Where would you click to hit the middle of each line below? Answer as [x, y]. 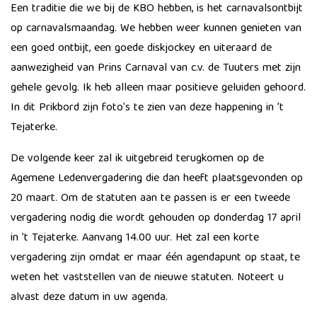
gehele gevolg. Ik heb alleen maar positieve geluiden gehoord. [158, 88]
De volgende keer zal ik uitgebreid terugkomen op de [137, 159]
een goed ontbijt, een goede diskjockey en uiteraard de [141, 49]
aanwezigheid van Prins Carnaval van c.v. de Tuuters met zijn [156, 69]
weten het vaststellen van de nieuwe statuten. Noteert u [147, 278]
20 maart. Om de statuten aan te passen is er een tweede [150, 199]
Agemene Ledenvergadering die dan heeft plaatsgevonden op [157, 179]
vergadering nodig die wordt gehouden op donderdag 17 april [156, 219]
